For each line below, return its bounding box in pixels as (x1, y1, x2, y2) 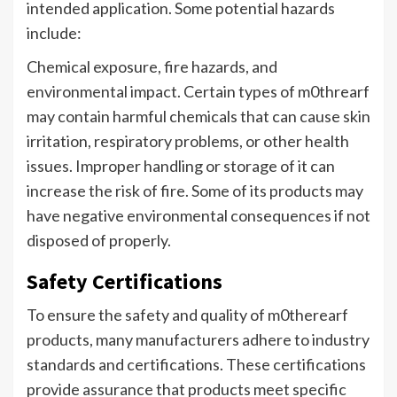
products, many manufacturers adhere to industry (27, 330, 370, 350)
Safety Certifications (27, 268, 222, 296)
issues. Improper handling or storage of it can (27, 156, 335, 176)
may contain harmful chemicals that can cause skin (27, 106, 370, 127)
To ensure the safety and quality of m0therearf (27, 305, 348, 325)
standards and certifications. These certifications (27, 354, 366, 375)
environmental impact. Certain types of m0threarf (27, 82, 370, 102)
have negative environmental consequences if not (27, 206, 370, 226)
